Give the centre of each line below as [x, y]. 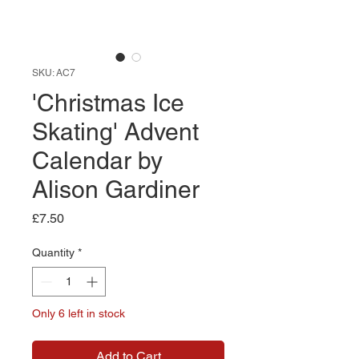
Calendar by [97, 161]
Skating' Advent [115, 132]
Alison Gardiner [116, 190]
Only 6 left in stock [79, 313]
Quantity [53, 252]
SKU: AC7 [54, 73]
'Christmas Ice [108, 103]
